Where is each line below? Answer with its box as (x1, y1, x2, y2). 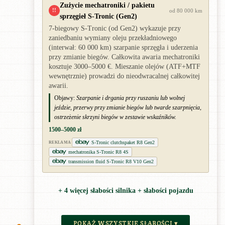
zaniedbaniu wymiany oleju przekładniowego (49, 34, 177, 42)
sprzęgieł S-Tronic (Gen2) (60, 12, 137, 20)
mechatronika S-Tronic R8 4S (68, 149, 129, 155)
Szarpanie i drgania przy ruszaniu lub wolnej (76, 94, 185, 101)
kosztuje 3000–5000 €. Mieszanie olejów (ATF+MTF (49, 62, 200, 70)
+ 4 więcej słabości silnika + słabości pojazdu (58, 187, 193, 195)
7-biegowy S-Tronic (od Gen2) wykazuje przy (49, 24, 181, 32)
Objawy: (54, 94, 75, 101)
